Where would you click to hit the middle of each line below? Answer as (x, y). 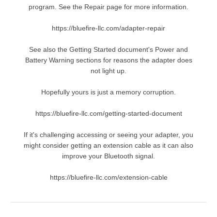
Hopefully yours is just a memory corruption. (108, 92)
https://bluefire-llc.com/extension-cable (108, 178)
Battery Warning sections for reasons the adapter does (108, 60)
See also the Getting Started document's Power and (108, 50)
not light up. (108, 71)
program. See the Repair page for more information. (108, 7)
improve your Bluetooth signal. (108, 156)
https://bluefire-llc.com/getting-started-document (108, 114)
